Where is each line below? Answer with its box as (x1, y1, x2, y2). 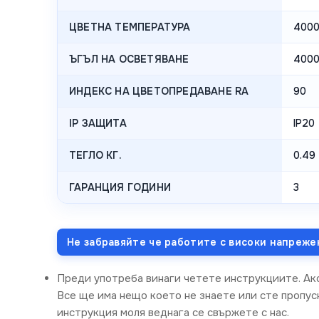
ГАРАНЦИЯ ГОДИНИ (69, 180, 171, 194)
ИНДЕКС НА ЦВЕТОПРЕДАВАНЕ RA (69, 84, 249, 98)
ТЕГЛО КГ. (69, 148, 122, 162)
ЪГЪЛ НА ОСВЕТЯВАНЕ (69, 52, 189, 66)
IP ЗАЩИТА (69, 116, 127, 130)
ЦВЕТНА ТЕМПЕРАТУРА (69, 20, 191, 33)
